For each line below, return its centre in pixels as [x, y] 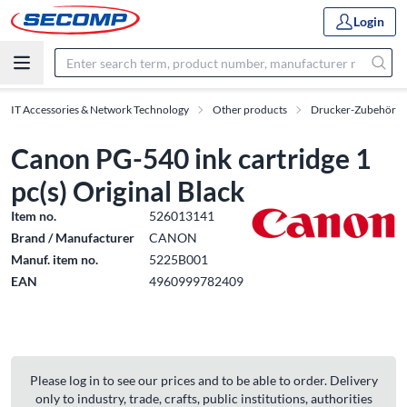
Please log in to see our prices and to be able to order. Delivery [203, 380]
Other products [250, 109]
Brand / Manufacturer [73, 238]
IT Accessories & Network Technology [100, 109]
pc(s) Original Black [128, 191]
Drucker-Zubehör [353, 109]
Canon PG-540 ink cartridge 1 [191, 158]
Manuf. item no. [55, 259]
